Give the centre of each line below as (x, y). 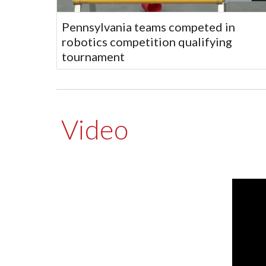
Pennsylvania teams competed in (148, 27)
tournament (93, 57)
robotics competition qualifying (147, 42)
